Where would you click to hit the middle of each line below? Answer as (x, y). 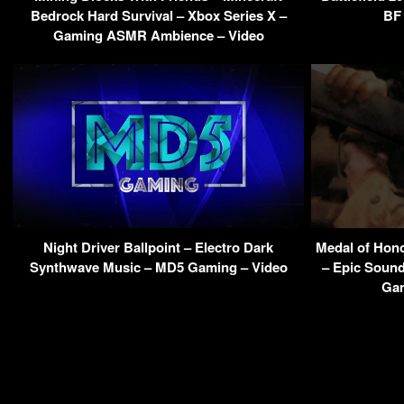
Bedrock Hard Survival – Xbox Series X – (158, 16)
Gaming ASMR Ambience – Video (158, 36)
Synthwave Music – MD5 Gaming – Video (158, 266)
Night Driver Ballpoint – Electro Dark (158, 247)
